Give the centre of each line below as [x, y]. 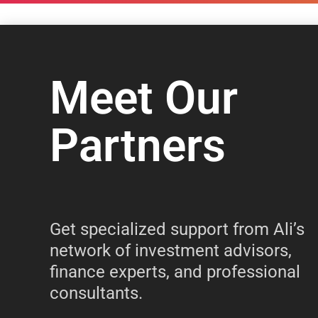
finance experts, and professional [175, 272]
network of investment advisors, [171, 250]
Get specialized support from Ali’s [177, 229]
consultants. [96, 293]
